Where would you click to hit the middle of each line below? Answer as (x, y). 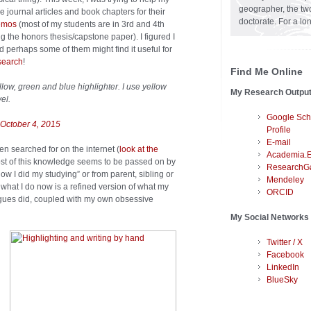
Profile (279, 130)
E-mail (279, 143)
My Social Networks (270, 218)
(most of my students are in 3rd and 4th (91, 25)
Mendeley (285, 180)
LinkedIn (283, 268)
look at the (139, 150)
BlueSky (282, 280)
